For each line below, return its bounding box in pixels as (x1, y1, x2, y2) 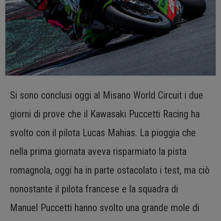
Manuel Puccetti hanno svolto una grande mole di (10, 201, 199, 214)
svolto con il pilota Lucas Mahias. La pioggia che (10, 126, 196, 139)
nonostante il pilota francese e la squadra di (10, 183, 178, 195)
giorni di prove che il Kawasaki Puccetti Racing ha (10, 108, 200, 120)
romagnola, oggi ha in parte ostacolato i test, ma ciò (10, 164, 210, 176)
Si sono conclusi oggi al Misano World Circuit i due (10, 89, 203, 101)
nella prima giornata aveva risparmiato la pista (10, 145, 186, 157)
